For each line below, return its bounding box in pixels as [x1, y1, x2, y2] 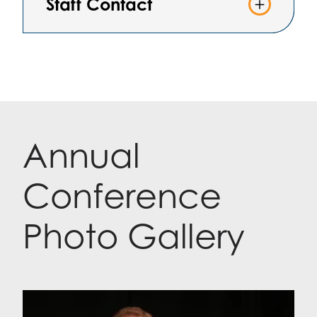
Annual [23, 134, 140, 175]
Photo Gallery [23, 215, 245, 256]
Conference [23, 175, 221, 216]
